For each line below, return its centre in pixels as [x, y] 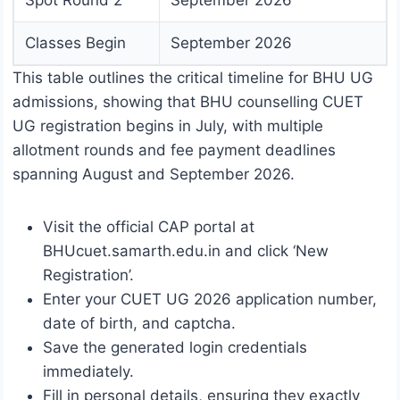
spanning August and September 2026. [154, 175]
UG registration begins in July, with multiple [168, 126]
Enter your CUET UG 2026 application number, [210, 300]
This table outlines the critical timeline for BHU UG [193, 78]
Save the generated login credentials [175, 348]
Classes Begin [75, 43]
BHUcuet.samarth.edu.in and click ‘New [186, 251]
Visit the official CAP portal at [149, 227]
